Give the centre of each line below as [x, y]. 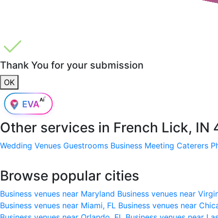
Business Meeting [142, 145]
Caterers [192, 145]
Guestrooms [86, 145]
